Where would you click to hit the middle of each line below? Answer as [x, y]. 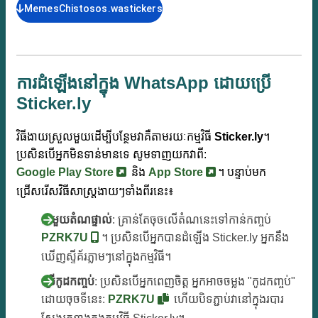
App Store [177, 172]
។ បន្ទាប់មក [242, 172]
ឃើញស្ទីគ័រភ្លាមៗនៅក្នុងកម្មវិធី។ [106, 257]
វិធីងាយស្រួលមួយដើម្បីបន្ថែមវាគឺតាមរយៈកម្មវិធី [115, 137]
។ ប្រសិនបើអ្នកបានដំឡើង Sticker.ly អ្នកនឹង [195, 238]
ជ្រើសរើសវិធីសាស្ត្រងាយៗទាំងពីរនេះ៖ [95, 192]
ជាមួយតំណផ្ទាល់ [77, 220]
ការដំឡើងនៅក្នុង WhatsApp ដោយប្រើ [144, 83]
